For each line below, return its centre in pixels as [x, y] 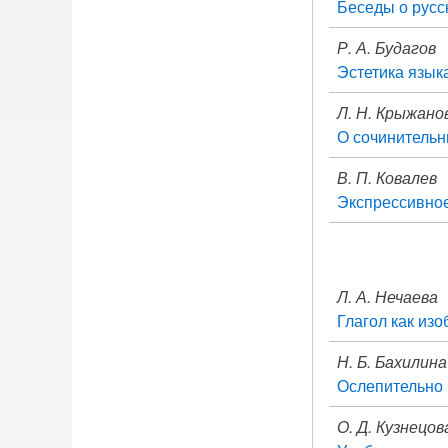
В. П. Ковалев [387, 177]
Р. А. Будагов [386, 47]
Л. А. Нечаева [387, 296]
